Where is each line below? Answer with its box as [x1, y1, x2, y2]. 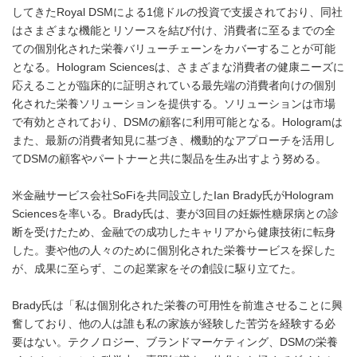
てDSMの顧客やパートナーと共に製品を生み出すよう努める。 [12, 153, 327, 165]
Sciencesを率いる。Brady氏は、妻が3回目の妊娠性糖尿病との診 [12, 208, 339, 220]
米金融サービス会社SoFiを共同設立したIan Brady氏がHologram [12, 190, 334, 202]
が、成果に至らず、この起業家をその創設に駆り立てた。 [12, 263, 302, 275]
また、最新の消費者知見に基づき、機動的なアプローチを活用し [12, 135, 335, 147]
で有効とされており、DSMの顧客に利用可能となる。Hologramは [12, 116, 343, 128]
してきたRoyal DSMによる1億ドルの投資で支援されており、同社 [12, 6, 343, 18]
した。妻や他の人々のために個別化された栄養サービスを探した [12, 245, 335, 257]
